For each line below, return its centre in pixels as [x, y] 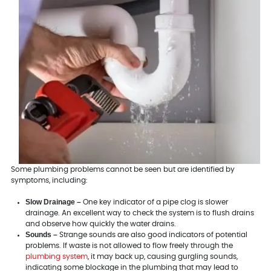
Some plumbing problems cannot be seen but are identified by [122, 170]
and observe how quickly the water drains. [101, 224]
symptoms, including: [49, 181]
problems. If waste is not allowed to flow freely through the [129, 246]
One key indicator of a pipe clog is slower [154, 202]
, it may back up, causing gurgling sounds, [162, 257]
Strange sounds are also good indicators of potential [152, 235]
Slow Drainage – [53, 202]
